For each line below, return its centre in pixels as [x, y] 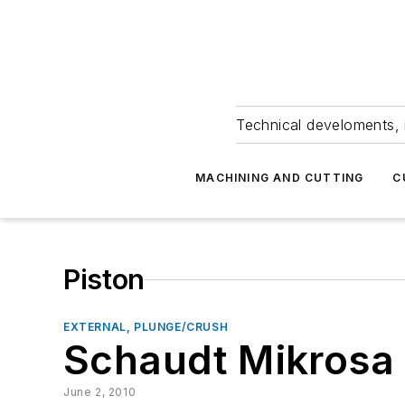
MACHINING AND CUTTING [280, 178]
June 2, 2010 [100, 392]
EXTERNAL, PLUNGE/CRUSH [146, 327]
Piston [104, 279]
